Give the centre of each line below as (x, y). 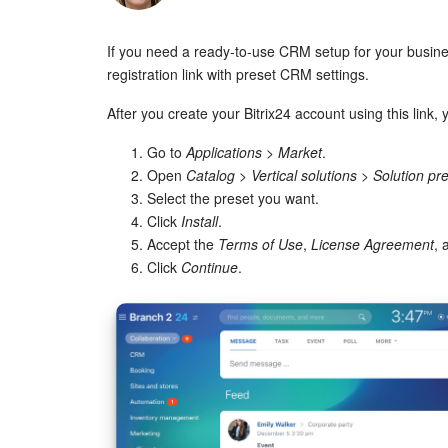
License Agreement (372, 243)
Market (300, 151)
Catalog (210, 174)
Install (199, 220)
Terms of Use (260, 243)
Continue (209, 266)
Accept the (182, 243)
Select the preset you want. (233, 197)
